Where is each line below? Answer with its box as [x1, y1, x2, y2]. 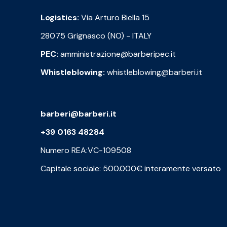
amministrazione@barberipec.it [58, 49, 176, 60]
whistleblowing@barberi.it [105, 67, 202, 78]
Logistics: [41, 12, 79, 23]
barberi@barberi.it [41, 108, 117, 120]
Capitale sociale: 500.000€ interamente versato [41, 163, 221, 174]
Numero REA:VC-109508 [41, 145, 131, 156]
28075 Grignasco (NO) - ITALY [41, 30, 152, 42]
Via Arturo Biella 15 [79, 12, 149, 23]
